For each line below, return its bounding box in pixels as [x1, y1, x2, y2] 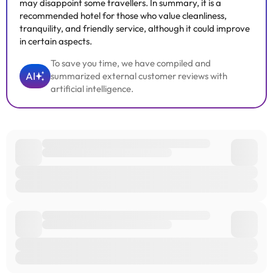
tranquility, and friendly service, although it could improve [19, 23, 250, 34]
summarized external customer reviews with [51, 70, 227, 82]
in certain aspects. [19, 35, 92, 47]
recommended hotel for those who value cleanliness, [19, 10, 227, 21]
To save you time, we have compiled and [51, 57, 211, 69]
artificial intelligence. [51, 83, 133, 94]
